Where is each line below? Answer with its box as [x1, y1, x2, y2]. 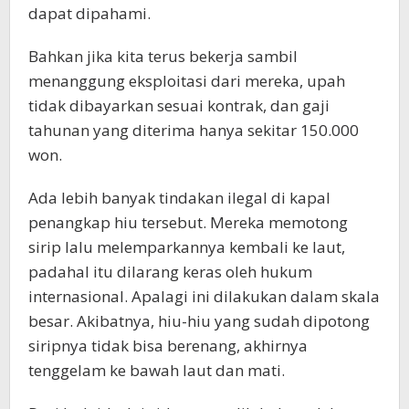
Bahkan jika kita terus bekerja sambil [28, 46, 298, 68]
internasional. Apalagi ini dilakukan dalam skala [28, 286, 380, 308]
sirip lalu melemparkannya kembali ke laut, [28, 236, 345, 258]
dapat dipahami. [28, 3, 151, 25]
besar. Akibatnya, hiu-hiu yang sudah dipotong [28, 310, 370, 332]
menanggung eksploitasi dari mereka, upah [28, 70, 345, 92]
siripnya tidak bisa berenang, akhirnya [28, 335, 308, 357]
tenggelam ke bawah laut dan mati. [28, 360, 285, 382]
